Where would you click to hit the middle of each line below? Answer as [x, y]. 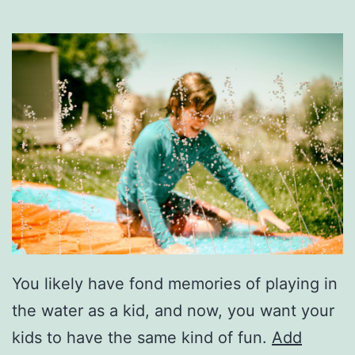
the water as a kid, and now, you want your [173, 310]
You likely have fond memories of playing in [175, 283]
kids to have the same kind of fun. [142, 337]
